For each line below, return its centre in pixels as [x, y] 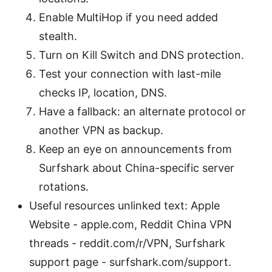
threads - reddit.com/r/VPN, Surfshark [127, 243]
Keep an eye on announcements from [135, 149]
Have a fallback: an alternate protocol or [142, 111]
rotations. [64, 186]
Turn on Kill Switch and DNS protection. [141, 55]
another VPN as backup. [101, 130]
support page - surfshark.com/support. [130, 262]
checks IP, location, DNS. [103, 92]
